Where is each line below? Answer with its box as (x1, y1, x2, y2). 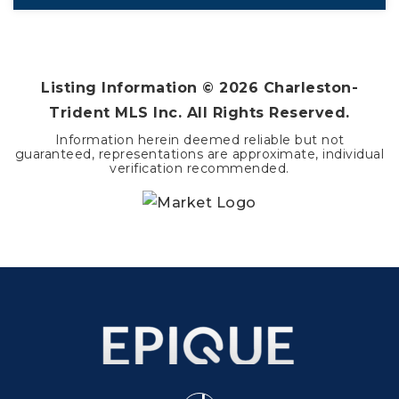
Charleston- (258, 79, 358, 96)
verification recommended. (110, 160, 289, 176)
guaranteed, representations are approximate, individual (14, 146, 385, 162)
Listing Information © (41, 79, 219, 96)
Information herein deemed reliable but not (54, 132, 345, 148)
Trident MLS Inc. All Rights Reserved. (49, 104, 350, 121)
